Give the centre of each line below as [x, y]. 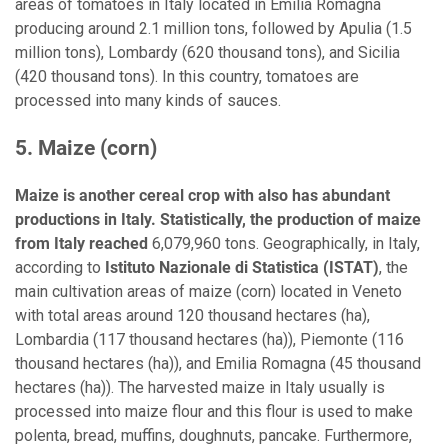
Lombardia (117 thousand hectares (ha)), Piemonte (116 [209, 340]
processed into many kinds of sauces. [150, 101]
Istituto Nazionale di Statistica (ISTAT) [242, 268]
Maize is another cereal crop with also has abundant [202, 196]
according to [60, 268]
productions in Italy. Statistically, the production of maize [218, 220]
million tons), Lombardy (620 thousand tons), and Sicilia [207, 53]
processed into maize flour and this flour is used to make [214, 412]
